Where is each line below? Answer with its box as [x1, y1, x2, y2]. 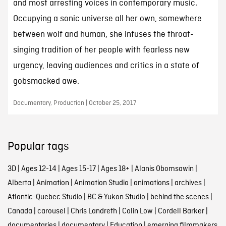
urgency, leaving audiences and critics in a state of [13, 61, 199, 72]
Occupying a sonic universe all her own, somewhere [13, 14, 202, 25]
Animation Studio [74, 178, 129, 189]
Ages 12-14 [21, 164, 56, 175]
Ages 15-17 [61, 164, 96, 175]
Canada [7, 206, 32, 217]
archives [174, 178, 202, 189]
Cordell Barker [157, 206, 204, 217]
